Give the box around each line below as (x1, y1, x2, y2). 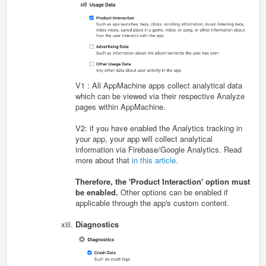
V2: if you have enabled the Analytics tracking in (75, 122, 242, 134)
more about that (75, 154, 129, 166)
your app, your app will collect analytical (75, 133, 213, 145)
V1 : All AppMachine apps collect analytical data (75, 80, 242, 91)
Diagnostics (75, 218, 119, 230)
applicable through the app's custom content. (75, 197, 229, 209)
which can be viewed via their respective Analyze (75, 90, 245, 102)
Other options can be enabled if (121, 186, 228, 198)
